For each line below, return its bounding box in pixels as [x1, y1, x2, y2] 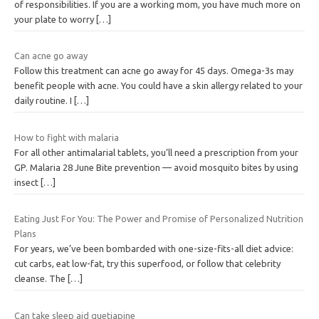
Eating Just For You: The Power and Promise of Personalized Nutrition [14, 214, 303, 224]
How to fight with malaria [14, 132, 119, 142]
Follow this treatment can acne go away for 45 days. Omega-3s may [14, 66, 293, 76]
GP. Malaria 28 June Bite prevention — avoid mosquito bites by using [14, 162, 298, 172]
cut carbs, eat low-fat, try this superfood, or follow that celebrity [14, 258, 281, 269]
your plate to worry [14, 14, 96, 24]
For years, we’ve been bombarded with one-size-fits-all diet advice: [14, 244, 293, 254]
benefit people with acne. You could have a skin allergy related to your [14, 80, 303, 91]
